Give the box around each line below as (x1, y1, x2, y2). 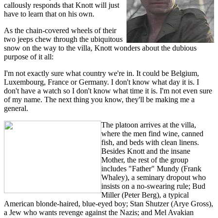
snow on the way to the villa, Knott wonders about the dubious (4, 43, 197, 52)
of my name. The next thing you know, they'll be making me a (4, 95, 195, 104)
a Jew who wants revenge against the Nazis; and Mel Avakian (4, 208, 194, 217)
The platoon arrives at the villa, (101, 120, 196, 129)
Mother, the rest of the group (101, 155, 188, 164)
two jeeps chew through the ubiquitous (4, 35, 123, 43)
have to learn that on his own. (4, 9, 94, 18)
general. (4, 104, 28, 112)
